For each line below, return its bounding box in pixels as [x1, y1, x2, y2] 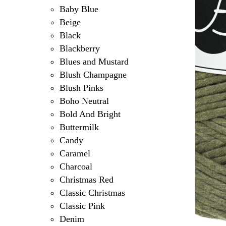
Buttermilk [59, 122, 99, 133]
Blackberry [59, 43, 100, 54]
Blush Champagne [59, 70, 127, 80]
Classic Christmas [59, 188, 125, 198]
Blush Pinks [59, 83, 103, 93]
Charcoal [59, 161, 92, 172]
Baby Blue [59, 4, 98, 15]
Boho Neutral [59, 96, 109, 106]
